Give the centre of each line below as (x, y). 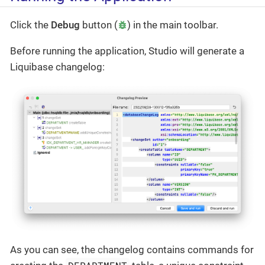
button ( (99, 25)
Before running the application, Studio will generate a (127, 51)
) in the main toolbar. (173, 25)
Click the (30, 25)
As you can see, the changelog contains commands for (132, 250)
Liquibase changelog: (57, 67)
